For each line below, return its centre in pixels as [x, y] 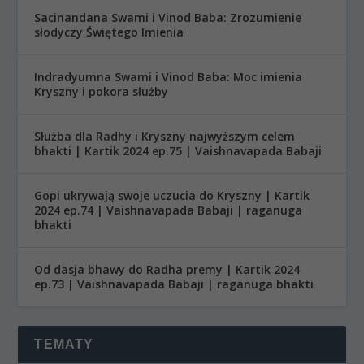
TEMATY [64, 344]
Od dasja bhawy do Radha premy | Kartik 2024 [167, 269]
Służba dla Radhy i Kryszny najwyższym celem [165, 136]
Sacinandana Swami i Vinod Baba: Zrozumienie [168, 17]
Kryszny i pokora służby [102, 91]
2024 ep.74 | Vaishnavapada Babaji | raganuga [169, 210]
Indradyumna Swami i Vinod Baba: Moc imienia [169, 76]
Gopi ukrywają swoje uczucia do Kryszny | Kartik [172, 195]
